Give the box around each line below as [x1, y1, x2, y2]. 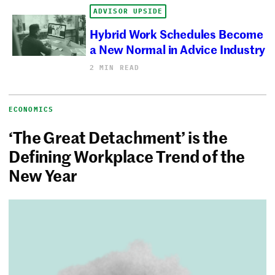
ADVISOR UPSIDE [93, 6, 163, 15]
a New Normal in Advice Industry [90, 40, 266, 57]
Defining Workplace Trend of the [9, 144, 245, 167]
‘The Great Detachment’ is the [9, 125, 227, 148]
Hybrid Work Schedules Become [90, 25, 263, 42]
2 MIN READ [90, 63, 140, 72]
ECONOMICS [9, 104, 53, 114]
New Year [9, 163, 77, 186]
